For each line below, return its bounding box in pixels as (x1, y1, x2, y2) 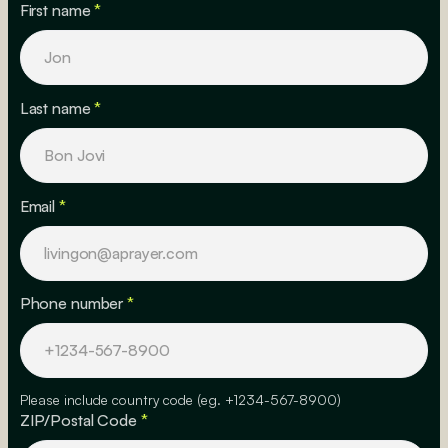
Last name (19, 97, 95, 118)
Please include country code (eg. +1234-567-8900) (19, 391, 341, 409)
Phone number (19, 293, 128, 314)
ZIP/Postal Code (19, 410, 141, 431)
